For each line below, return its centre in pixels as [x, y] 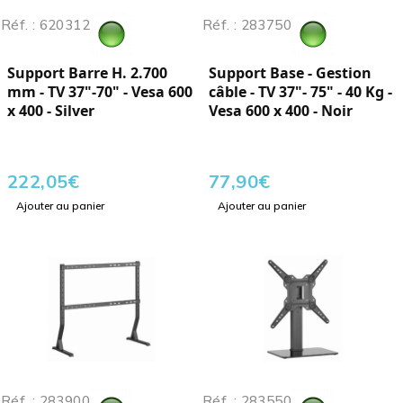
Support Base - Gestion [290, 73]
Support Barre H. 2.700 [87, 73]
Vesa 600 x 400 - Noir [281, 111]
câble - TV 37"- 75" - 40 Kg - [300, 92]
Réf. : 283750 [247, 25]
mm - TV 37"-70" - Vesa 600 [100, 92]
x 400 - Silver [51, 111]
